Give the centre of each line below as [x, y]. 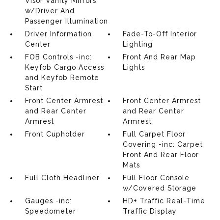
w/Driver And [50, 11]
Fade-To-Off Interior [160, 34]
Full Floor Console [156, 178]
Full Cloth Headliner [62, 178]
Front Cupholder [55, 134]
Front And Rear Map [160, 57]
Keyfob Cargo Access [64, 67]
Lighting [138, 44]
